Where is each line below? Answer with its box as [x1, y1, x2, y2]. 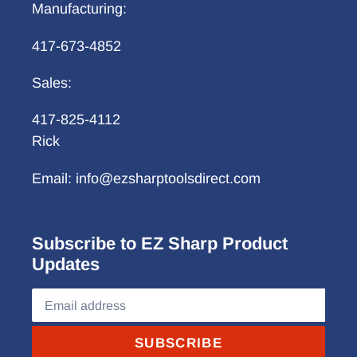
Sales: [32, 74, 72, 91]
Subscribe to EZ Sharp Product [32, 233, 288, 253]
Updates [32, 253, 100, 274]
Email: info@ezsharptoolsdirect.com [32, 170, 261, 186]
